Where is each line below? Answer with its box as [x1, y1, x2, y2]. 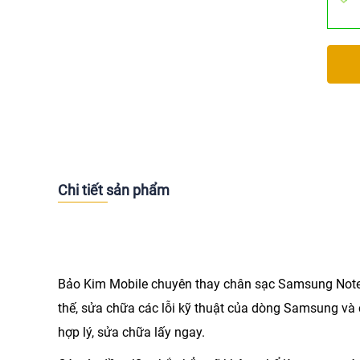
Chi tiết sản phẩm [58, 182, 170, 198]
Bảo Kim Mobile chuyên [58, 276, 195, 292]
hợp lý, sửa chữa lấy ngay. [58, 325, 205, 340]
